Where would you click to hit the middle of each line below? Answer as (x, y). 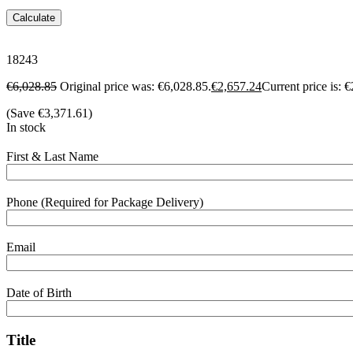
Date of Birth (39, 293)
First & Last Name (52, 156)
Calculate (34, 18)
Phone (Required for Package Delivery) (105, 202)
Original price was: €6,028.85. (136, 87)
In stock (26, 128)
